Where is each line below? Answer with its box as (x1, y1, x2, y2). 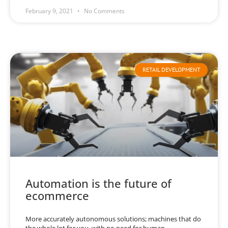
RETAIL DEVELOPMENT (142, 66, 201, 74)
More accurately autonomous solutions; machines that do (25, 214, 201, 224)
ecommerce (25, 188, 89, 204)
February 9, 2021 (25, 7, 75, 16)
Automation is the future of (25, 176, 172, 191)
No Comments (82, 7, 125, 16)
